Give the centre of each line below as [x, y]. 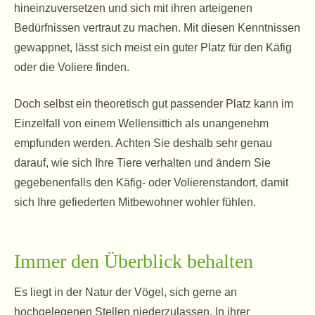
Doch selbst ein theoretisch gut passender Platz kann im [154, 104]
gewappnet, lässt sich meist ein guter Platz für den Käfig [153, 47]
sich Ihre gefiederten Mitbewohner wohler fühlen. [135, 202]
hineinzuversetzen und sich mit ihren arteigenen [133, 8]
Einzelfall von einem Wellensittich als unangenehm [141, 123]
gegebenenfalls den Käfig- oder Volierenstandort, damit [151, 182]
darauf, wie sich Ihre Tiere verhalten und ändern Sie [142, 163]
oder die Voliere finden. [72, 67]
